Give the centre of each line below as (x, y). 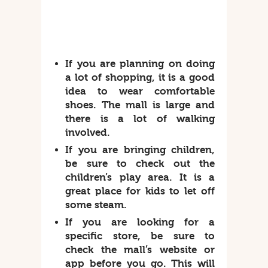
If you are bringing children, (140, 150)
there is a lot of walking (140, 119)
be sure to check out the (140, 164)
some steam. (96, 205)
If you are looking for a (140, 223)
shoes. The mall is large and (140, 105)
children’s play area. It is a (140, 178)
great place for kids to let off (140, 191)
